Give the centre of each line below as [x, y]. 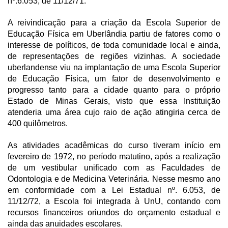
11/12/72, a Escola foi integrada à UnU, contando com [114, 201]
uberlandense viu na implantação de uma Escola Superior [114, 67]
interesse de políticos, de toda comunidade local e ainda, [114, 45]
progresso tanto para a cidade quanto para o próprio [114, 90]
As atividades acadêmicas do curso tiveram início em [114, 145]
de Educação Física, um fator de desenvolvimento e [114, 78]
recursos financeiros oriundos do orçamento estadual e [114, 212]
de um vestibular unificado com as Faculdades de [114, 167]
